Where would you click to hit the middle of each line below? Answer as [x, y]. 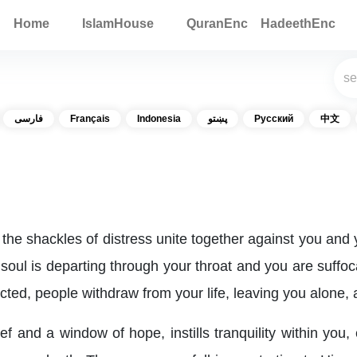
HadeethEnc [298, 24]
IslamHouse [118, 24]
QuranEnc [218, 24]
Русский [274, 119]
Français [90, 119]
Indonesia [159, 119]
